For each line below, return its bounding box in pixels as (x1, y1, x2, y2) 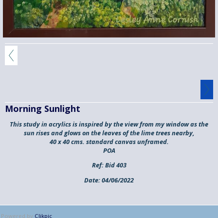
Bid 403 (103, 161, 127, 170)
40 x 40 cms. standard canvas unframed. (49, 137, 169, 146)
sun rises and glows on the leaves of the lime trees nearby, (23, 128, 195, 137)
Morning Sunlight (5, 102, 80, 114)
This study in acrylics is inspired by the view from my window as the (10, 119, 208, 128)
